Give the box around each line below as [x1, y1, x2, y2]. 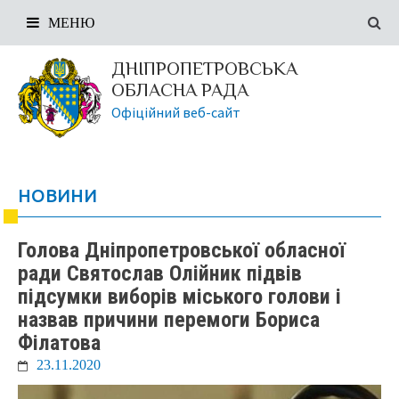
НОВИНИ [18, 185, 97, 206]
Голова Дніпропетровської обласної [18, 238, 346, 263]
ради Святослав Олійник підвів [18, 261, 302, 286]
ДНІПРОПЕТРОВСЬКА [111, 58, 297, 79]
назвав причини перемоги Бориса [18, 307, 320, 332]
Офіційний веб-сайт [111, 103, 240, 121]
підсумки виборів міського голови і [18, 284, 341, 309]
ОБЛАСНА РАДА [111, 79, 248, 101]
